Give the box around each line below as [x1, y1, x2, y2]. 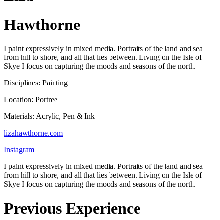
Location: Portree [4, 95, 57, 104]
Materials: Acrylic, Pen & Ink [4, 112, 95, 121]
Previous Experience [4, 199, 140, 217]
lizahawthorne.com [4, 129, 63, 137]
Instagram [4, 145, 34, 154]
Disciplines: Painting [4, 79, 68, 87]
